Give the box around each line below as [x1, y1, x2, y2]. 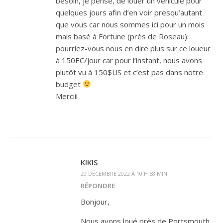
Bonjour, [81, 196, 110, 207]
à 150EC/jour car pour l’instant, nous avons [56, 55, 202, 65]
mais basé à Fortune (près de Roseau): [56, 31, 189, 41]
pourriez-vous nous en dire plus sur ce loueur [56, 43, 211, 53]
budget [56, 79, 83, 89]
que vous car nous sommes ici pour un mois [56, 19, 205, 29]
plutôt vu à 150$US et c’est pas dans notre [56, 67, 203, 77]
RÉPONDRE [81, 181, 115, 190]
